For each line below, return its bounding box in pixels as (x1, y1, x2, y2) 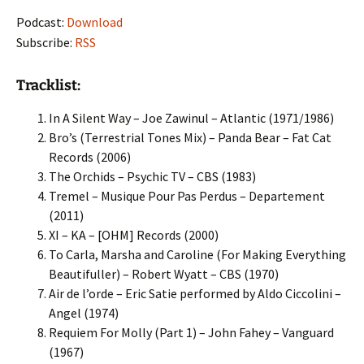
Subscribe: (16, 34, 75, 50)
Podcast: (16, 14, 67, 30)
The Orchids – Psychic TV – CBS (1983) (49, 168, 256, 184)
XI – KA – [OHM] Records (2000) (49, 227, 219, 243)
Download (67, 14, 123, 30)
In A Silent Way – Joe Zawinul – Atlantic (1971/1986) (49, 110, 334, 126)
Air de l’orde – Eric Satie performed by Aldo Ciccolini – (49, 285, 341, 301)
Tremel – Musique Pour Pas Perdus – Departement (49, 188, 325, 204)
